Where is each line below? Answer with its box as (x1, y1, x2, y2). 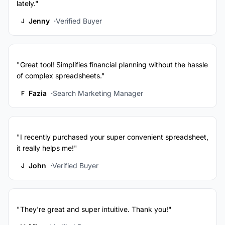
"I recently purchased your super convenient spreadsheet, (17, 133, 208, 142)
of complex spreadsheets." (17, 71, 105, 80)
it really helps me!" (17, 144, 77, 153)
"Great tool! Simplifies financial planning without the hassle (17, 60, 208, 69)
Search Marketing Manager (53, 89, 143, 98)
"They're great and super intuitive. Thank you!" (17, 205, 172, 214)
